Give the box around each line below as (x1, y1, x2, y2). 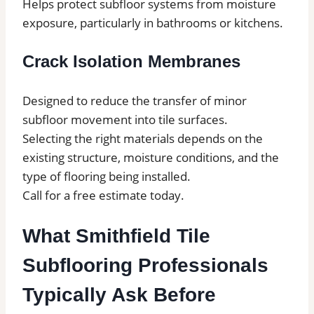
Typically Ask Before (22, 283, 216, 306)
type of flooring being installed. (22, 168, 191, 185)
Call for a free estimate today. (22, 187, 184, 204)
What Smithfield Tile (22, 224, 210, 247)
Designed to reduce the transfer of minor (22, 93, 247, 109)
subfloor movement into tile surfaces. (22, 111, 228, 128)
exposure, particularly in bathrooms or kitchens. (22, 15, 283, 32)
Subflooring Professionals (22, 254, 268, 276)
